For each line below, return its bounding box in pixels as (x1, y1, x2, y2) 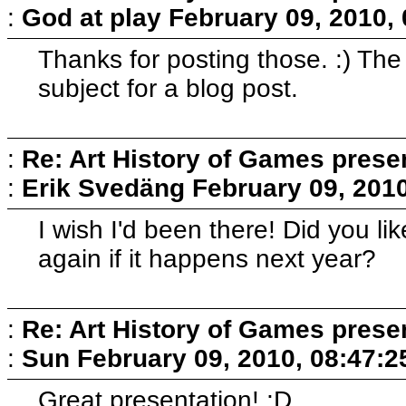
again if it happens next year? (38, 244, 377, 273)
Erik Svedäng (22, 173, 185, 202)
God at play (22, 3, 161, 32)
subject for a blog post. (38, 73, 299, 102)
